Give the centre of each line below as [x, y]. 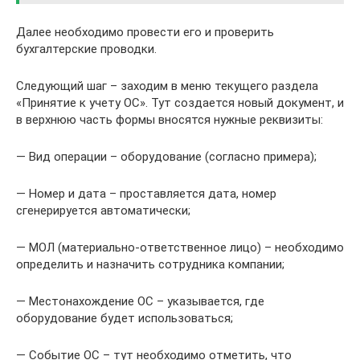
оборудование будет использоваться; [125, 318]
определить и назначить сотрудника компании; [150, 264]
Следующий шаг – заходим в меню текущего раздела [167, 86]
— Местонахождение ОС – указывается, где [140, 301]
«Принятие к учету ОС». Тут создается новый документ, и [180, 102]
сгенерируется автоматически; [103, 210]
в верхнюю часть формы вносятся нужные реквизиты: [170, 119]
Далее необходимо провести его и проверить [145, 32]
